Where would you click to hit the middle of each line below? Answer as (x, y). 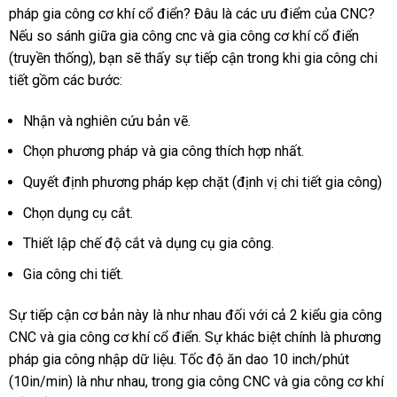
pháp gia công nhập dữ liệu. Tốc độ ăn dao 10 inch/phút (179, 359)
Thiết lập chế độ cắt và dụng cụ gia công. (148, 244)
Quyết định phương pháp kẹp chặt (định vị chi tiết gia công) (202, 183)
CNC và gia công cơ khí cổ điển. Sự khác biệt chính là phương (195, 337)
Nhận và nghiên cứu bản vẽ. (106, 121)
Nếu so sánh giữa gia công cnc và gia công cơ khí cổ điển (183, 36)
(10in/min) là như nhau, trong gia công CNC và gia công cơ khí (196, 381)
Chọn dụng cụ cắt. (78, 213)
